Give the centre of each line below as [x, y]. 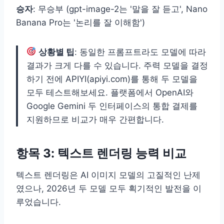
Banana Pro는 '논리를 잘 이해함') [80, 22]
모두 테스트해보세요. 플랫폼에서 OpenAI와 [110, 92]
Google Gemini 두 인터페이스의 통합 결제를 [112, 106]
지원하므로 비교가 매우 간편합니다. [95, 119]
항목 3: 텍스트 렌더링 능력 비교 [101, 153]
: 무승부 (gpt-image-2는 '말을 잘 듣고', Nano [120, 9]
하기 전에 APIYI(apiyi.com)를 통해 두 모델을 [112, 79]
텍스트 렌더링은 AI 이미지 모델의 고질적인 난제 [108, 175]
